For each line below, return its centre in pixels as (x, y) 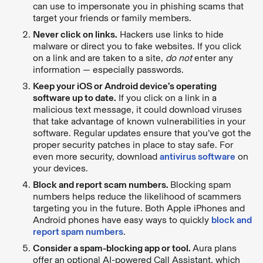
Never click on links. (75, 34)
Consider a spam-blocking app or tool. (113, 248)
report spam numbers (78, 231)
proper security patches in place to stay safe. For (133, 144)
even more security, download (96, 156)
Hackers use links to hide (171, 34)
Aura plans (215, 248)
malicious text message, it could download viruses (137, 109)
